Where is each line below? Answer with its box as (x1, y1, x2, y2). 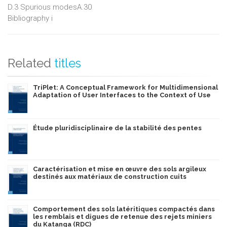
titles (54, 56, 81, 70)
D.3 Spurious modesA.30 (8, 3, 92, 12)
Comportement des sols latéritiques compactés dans (33, 205, 215, 213)
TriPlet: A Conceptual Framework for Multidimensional (33, 84, 218, 91)
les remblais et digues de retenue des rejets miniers (33, 213, 212, 220)
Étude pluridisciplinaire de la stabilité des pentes (33, 124, 202, 132)
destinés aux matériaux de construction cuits (33, 173, 186, 180)
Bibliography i (8, 14, 53, 23)
